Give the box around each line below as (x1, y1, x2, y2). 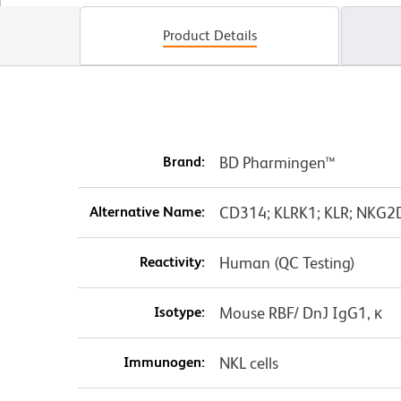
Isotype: (153, 303, 205, 321)
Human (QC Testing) (218, 253, 355, 273)
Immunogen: (123, 354, 205, 371)
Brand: (162, 153, 205, 171)
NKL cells (218, 354, 278, 373)
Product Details (162, 27, 257, 45)
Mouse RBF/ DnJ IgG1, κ (218, 303, 382, 323)
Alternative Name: (89, 203, 205, 221)
